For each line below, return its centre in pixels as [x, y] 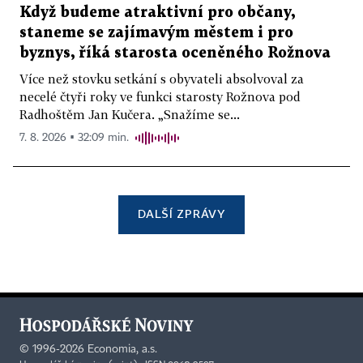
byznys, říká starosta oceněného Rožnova [175, 53]
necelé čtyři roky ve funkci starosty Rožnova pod [160, 96]
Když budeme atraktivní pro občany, [157, 12]
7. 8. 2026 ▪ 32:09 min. [74, 137]
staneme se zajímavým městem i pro [156, 32]
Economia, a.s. [122, 350]
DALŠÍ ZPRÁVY [181, 213]
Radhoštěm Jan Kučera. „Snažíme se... [130, 114]
